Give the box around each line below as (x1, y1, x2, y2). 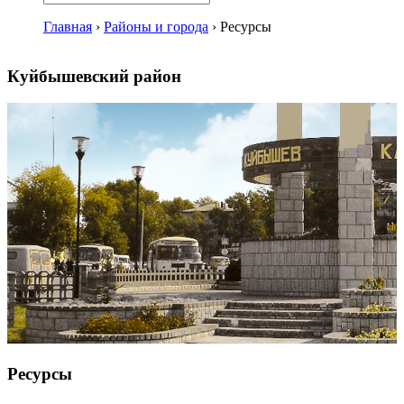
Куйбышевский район (7, 66, 181, 86)
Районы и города (104, 19, 208, 34)
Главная (43, 19, 92, 34)
